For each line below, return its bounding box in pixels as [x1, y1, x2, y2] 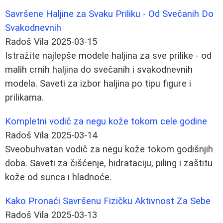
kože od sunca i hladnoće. [5, 171, 111, 183]
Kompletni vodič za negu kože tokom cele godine [5, 115, 207, 127]
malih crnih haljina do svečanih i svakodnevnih [5, 64, 193, 75]
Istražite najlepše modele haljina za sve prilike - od [5, 50, 212, 61]
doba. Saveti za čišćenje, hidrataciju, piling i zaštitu [5, 157, 213, 169]
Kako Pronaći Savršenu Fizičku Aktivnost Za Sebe [5, 195, 211, 207]
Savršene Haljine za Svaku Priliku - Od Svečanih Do [5, 8, 214, 19]
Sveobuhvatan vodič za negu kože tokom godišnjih [5, 143, 213, 155]
